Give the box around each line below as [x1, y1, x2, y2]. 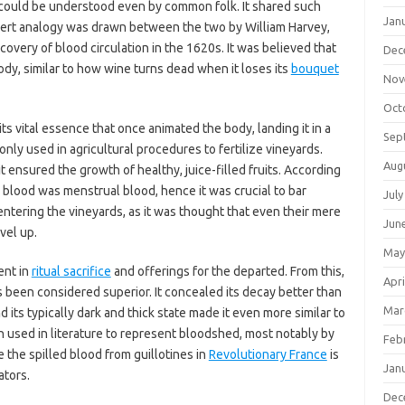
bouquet [290, 61, 339, 76]
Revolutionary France [208, 347, 327, 362]
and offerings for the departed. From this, [110, 264, 344, 278]
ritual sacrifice [31, 264, 111, 278]
